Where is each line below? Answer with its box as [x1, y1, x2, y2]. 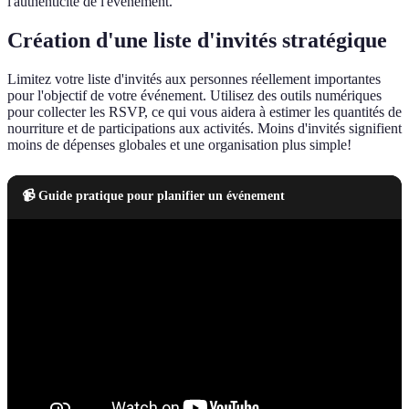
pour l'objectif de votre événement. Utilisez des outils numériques [7, 87, 382, 103]
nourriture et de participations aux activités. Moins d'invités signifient [7, 120, 402, 136]
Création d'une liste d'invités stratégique [7, 27, 387, 52]
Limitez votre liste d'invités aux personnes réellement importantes [7, 70, 381, 87]
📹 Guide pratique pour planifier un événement [22, 187, 285, 203]
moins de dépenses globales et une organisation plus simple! [7, 136, 351, 152]
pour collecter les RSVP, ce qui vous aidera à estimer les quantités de [7, 103, 402, 120]
